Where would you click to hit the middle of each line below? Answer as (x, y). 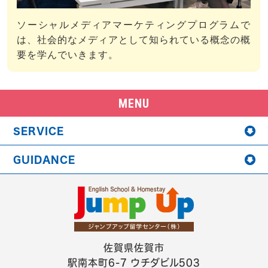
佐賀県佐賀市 (134, 247)
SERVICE (39, 131)
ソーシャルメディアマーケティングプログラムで (134, 25)
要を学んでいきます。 (68, 55)
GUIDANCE (45, 160)
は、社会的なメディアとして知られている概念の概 (134, 40)
